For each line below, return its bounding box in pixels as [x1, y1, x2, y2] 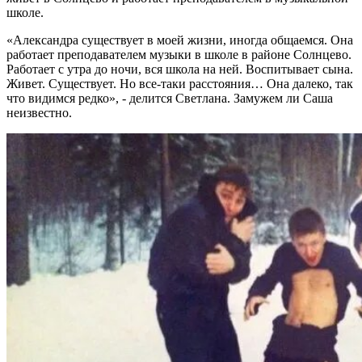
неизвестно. [6, 106, 72, 120]
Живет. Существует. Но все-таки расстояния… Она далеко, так [6, 77, 353, 91]
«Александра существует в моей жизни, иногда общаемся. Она [6, 33, 353, 48]
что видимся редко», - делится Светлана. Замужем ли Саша [6, 91, 333, 106]
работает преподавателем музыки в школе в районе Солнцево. [6, 48, 351, 62]
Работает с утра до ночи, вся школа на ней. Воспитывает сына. [6, 62, 353, 77]
